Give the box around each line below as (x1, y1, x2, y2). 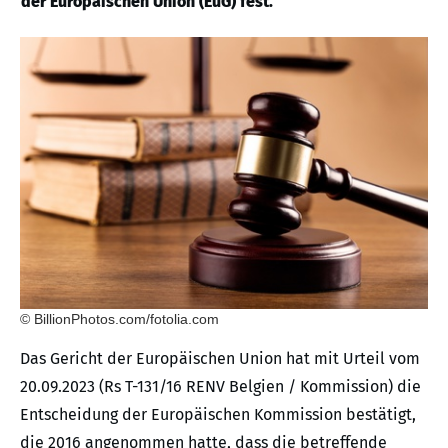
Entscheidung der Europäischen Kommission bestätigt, (20, 405, 416, 425)
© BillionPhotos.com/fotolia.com (20, 311, 219, 328)
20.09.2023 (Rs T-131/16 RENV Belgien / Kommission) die (20, 377, 421, 397)
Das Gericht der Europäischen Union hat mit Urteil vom (20, 349, 420, 369)
